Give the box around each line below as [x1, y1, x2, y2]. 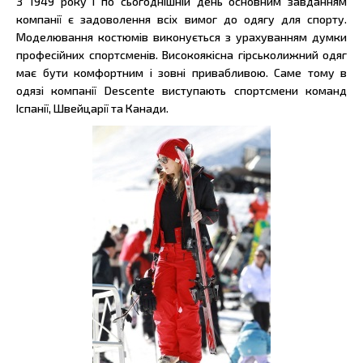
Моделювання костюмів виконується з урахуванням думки [16, 30, 347, 45]
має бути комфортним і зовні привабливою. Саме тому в [16, 66, 347, 80]
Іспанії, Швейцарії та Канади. [16, 101, 169, 116]
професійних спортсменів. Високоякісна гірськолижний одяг [16, 48, 347, 62]
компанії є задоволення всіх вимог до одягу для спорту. [16, 12, 347, 27]
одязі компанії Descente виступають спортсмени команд [16, 83, 347, 98]
